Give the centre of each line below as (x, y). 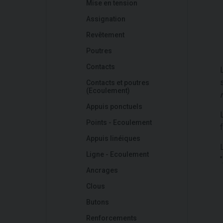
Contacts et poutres (118, 83)
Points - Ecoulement (119, 122)
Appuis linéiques (113, 138)
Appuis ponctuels (114, 107)
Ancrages (102, 170)
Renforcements (111, 218)
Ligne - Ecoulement (117, 154)
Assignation (106, 19)
